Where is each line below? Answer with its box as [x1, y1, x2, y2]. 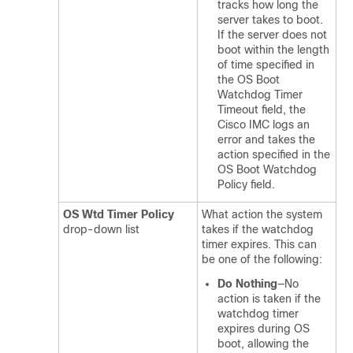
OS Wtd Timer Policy [63, 208, 174, 221]
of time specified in [217, 58, 314, 71]
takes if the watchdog [202, 223, 314, 236]
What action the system [202, 208, 322, 221]
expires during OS [217, 322, 310, 335]
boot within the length [217, 43, 329, 56]
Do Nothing [217, 277, 277, 290]
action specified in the [217, 148, 330, 161]
